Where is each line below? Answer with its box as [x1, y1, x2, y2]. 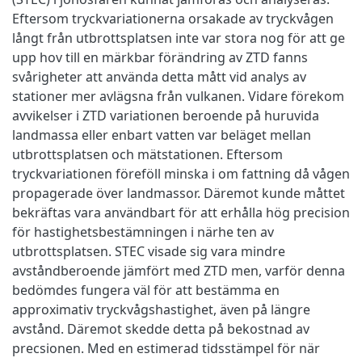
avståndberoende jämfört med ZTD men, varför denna [12, 261, 345, 280]
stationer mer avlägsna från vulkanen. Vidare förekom [12, 86, 344, 105]
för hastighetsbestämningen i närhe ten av [12, 222, 274, 241]
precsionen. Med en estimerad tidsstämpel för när [12, 339, 320, 357]
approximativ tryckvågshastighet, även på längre [12, 300, 310, 318]
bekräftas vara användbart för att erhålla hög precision [12, 203, 350, 221]
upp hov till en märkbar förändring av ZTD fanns [12, 48, 308, 66]
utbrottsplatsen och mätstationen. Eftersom [12, 145, 283, 163]
